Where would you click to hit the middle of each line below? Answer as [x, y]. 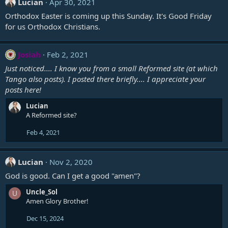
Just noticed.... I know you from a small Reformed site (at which [111, 68]
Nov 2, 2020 [71, 162]
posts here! [23, 90]
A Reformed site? [51, 115]
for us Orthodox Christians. [53, 26]
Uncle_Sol [42, 192]
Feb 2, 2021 [68, 54]
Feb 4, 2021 [43, 132]
